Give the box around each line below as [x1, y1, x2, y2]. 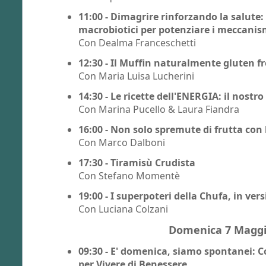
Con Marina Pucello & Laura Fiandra [78, 102, 239, 116]
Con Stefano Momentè [78, 169, 180, 182]
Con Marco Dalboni [78, 135, 165, 149]
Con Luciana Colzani [78, 202, 168, 216]
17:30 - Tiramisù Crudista [78, 156, 195, 169]
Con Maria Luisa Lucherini [78, 69, 194, 83]
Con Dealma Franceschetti [78, 36, 196, 49]
